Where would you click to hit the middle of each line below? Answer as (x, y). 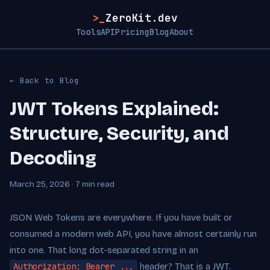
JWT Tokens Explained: (114, 109)
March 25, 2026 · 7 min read (62, 184)
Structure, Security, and (119, 133)
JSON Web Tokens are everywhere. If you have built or (121, 218)
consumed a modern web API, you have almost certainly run (133, 234)
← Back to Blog (45, 80)
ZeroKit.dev (142, 18)
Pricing (133, 32)
